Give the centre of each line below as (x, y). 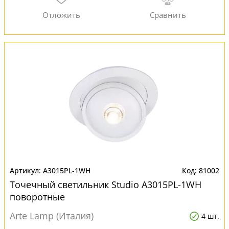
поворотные (37, 197)
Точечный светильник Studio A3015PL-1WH (106, 185)
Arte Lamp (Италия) (52, 216)
